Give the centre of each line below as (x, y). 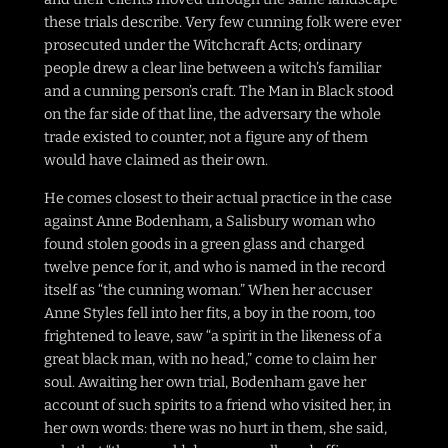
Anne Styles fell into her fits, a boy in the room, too (209, 313)
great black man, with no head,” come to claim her (210, 359)
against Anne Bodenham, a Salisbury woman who (209, 221)
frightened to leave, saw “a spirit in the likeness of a (213, 336)
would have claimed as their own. (156, 160)
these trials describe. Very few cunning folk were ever (222, 22)
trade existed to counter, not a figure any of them (206, 137)
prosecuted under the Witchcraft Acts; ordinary (203, 45)
